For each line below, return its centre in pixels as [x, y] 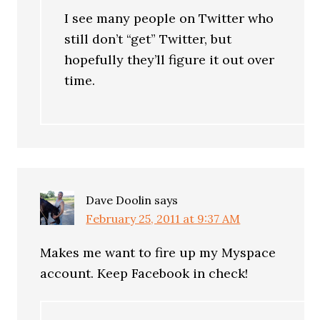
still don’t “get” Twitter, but [148, 39]
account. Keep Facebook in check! [144, 273]
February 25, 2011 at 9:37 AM [163, 218]
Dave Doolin [119, 200]
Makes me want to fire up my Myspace [158, 252]
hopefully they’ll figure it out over [170, 60]
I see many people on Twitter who [169, 18]
